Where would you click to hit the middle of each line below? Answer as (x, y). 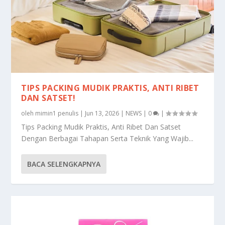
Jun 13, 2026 (102, 113)
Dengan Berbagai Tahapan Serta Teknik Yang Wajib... (107, 138)
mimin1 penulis (57, 113)
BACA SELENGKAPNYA (64, 164)
